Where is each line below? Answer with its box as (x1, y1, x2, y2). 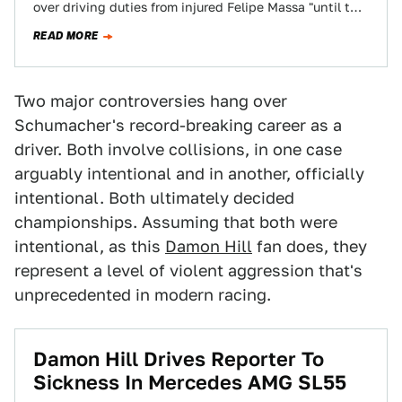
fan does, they (252, 237, 367, 256)
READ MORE (33, 28, 99, 44)
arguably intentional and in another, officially (14, 164, 364, 183)
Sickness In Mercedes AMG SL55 (33, 371, 346, 394)
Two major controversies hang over (14, 92, 287, 110)
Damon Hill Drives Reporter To (33, 347, 324, 371)
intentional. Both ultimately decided (14, 188, 294, 207)
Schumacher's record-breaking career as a (14, 116, 342, 135)
